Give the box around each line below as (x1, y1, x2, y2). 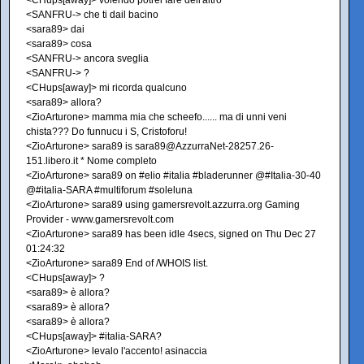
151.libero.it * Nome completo (26, 155, 157, 167)
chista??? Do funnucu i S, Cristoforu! (26, 126, 187, 137)
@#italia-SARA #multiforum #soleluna (26, 184, 193, 196)
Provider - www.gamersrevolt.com (26, 214, 174, 225)
